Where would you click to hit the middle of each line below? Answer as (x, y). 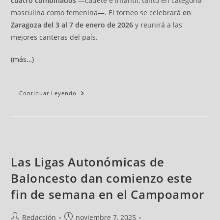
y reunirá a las (158, 25)
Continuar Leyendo (48, 93)
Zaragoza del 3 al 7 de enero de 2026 (72, 25)
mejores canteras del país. (55, 37)
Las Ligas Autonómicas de (88, 162)
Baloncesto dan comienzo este (102, 178)
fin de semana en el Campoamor (108, 194)
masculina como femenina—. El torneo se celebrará (97, 13)
